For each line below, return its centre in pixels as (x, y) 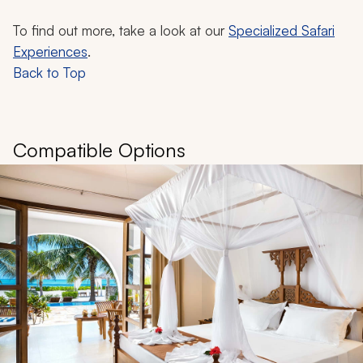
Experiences (50, 52)
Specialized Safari (282, 31)
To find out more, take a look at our (121, 31)
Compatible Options (99, 150)
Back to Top (49, 73)
